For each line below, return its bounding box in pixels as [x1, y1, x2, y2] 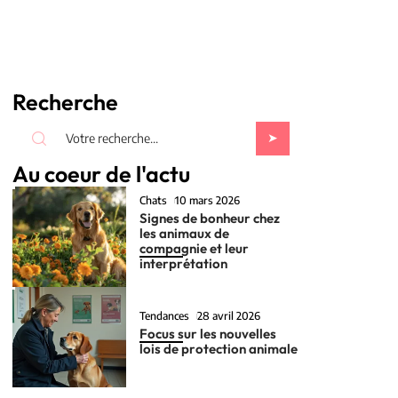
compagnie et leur [139, 240, 250, 258]
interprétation [139, 255, 228, 273]
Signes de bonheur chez [139, 210, 281, 227]
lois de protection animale [139, 340, 298, 358]
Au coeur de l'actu [12, 160, 190, 188]
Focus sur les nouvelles [139, 325, 277, 343]
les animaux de [139, 225, 230, 243]
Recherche [12, 88, 118, 116]
